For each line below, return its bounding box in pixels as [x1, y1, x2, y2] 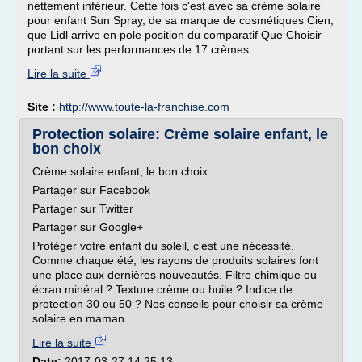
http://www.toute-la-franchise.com [59, 100, 229, 113]
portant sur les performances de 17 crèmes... [27, 43, 259, 56]
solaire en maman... [32, 312, 134, 325]
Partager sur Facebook [32, 183, 150, 196]
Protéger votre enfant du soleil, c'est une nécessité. [32, 239, 294, 252]
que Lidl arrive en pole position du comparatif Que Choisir [27, 28, 322, 41]
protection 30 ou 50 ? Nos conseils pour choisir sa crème [32, 297, 323, 310]
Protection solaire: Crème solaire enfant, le [32, 126, 328, 142]
